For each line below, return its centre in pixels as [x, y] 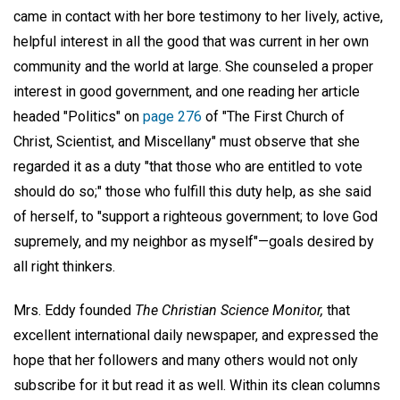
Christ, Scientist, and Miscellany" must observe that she [187, 142]
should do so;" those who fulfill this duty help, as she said [192, 192]
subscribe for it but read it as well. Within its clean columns [197, 386]
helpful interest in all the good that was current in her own [191, 42]
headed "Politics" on [78, 117]
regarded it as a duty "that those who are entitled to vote [188, 167]
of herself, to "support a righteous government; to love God [196, 217]
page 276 [172, 117]
